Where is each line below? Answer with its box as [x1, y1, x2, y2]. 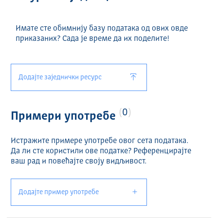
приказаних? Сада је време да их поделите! [15, 35, 169, 43]
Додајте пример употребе [18, 189, 99, 196]
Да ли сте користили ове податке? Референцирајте [10, 147, 191, 156]
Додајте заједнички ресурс [18, 74, 102, 81]
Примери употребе [10, 111, 119, 123]
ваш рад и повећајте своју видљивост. [10, 158, 146, 166]
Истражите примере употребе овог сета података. [10, 137, 188, 145]
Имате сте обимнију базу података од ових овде [15, 25, 188, 33]
